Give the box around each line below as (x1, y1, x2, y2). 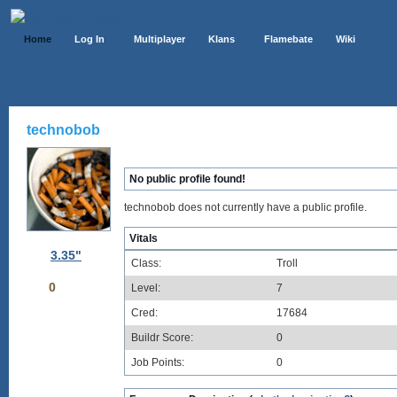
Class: (131, 257, 161, 269)
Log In (74, 34, 105, 44)
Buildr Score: (131, 331, 193, 344)
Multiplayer (134, 34, 185, 44)
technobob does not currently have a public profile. (124, 201, 367, 214)
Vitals (129, 232, 158, 245)
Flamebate (264, 34, 313, 44)
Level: (131, 282, 160, 294)
